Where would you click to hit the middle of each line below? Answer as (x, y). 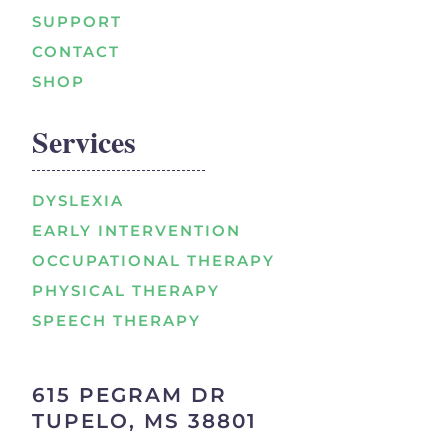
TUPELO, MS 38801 (145, 421)
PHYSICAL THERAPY (126, 290)
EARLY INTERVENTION (137, 230)
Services (84, 140)
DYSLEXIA (78, 200)
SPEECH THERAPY (117, 320)
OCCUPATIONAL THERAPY (154, 260)
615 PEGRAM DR (130, 395)
